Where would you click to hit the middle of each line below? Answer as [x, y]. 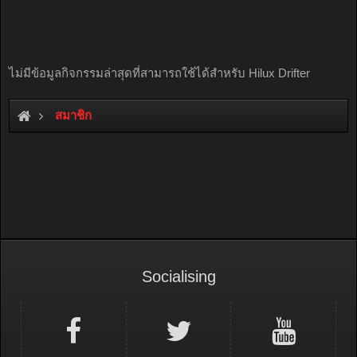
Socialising [178, 277]
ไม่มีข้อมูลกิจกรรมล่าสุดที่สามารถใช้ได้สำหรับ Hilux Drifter [159, 73]
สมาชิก [73, 115]
